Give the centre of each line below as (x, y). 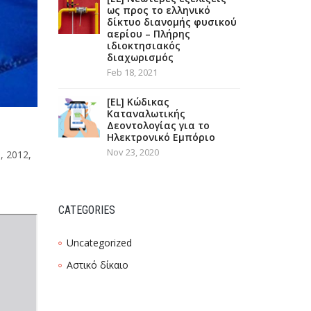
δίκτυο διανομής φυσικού (171, 22)
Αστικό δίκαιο (97, 265)
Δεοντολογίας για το (158, 125)
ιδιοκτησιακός (143, 45)
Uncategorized (99, 243)
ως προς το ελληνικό (158, 10)
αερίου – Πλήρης (148, 34)
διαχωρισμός (140, 57)
